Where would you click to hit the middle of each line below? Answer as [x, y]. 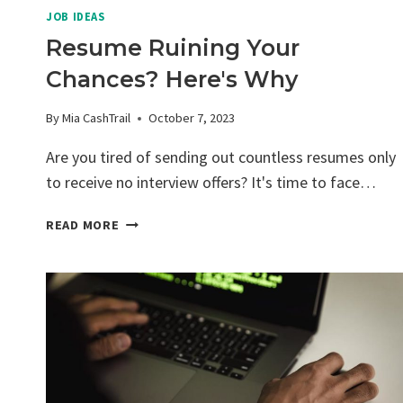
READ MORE [83, 225]
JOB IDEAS [76, 17]
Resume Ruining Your [173, 47]
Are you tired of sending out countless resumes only [221, 157]
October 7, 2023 [192, 118]
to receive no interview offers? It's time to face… [211, 183]
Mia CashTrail [97, 118]
